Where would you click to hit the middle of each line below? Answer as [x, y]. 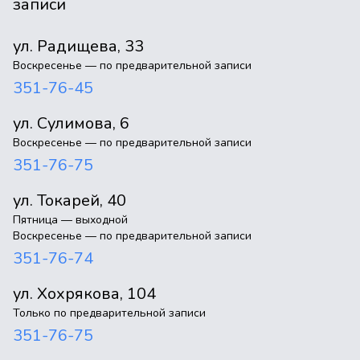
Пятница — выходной [70, 220]
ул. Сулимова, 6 [71, 123]
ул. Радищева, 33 [78, 46]
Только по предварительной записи [109, 313]
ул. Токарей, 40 [70, 200]
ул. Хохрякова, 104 [84, 294]
